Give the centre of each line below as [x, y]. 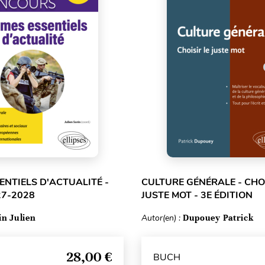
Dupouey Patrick [218, 218]
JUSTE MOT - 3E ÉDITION [197, 195]
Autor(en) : [162, 218]
